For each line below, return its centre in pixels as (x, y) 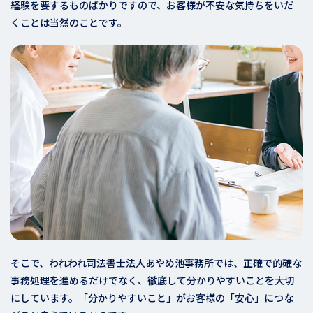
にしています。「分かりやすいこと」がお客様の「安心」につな (152, 298)
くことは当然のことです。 (69, 23)
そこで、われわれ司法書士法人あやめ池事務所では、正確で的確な (156, 263)
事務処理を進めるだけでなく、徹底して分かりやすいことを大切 (152, 281)
